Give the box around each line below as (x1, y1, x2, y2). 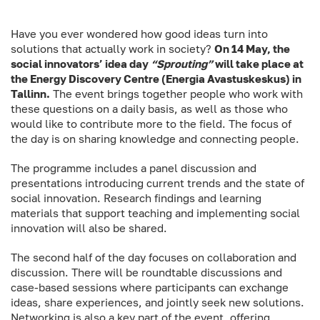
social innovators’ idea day (11, 57, 151, 70)
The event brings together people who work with (50, 87, 303, 100)
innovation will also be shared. (11, 221, 167, 234)
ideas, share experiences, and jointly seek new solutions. (11, 296, 304, 309)
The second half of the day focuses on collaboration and (11, 251, 296, 264)
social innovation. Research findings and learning (11, 191, 261, 204)
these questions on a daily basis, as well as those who (11, 102, 288, 115)
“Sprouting (151, 57, 207, 70)
